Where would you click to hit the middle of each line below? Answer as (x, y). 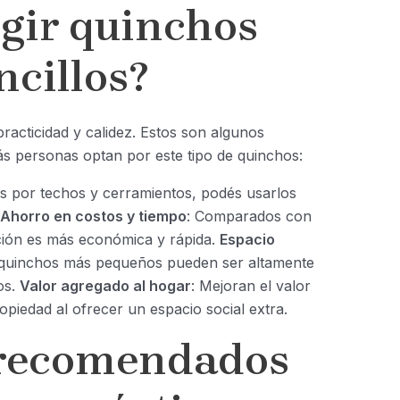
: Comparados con (249, 217)
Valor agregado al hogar (105, 286)
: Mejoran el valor (250, 286)
